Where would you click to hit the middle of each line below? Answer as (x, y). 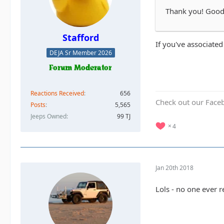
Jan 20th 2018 (174, 168)
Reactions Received (57, 93)
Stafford (80, 38)
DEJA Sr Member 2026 (80, 52)
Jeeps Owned (48, 116)
